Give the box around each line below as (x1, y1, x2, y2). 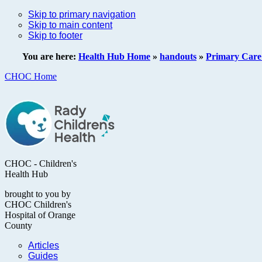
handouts (160, 51, 196, 61)
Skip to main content (28, 20, 112, 30)
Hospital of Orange (5, 210, 75, 220)
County (5, 220, 32, 230)
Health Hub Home (78, 51, 150, 61)
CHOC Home (5, 71, 57, 81)
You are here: (22, 51, 78, 61)
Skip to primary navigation (28, 9, 136, 19)
